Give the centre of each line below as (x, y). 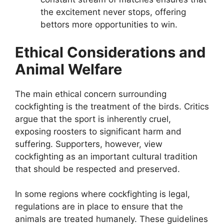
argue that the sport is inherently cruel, (93, 119)
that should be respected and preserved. (97, 169)
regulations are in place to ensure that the (99, 207)
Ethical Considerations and (110, 52)
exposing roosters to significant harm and (98, 131)
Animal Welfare (68, 69)
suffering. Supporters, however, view (89, 144)
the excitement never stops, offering (113, 12)
